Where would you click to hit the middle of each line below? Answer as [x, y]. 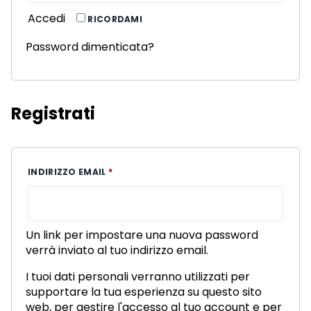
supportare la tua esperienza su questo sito [144, 292]
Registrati [53, 114]
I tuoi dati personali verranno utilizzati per [138, 277]
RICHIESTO [137, 171]
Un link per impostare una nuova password [142, 235]
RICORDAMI [115, 19]
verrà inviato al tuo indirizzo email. [117, 251]
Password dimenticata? [90, 47]
